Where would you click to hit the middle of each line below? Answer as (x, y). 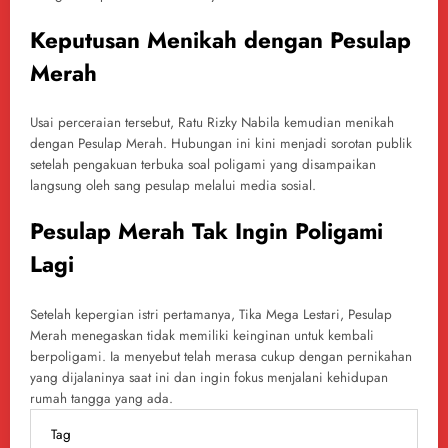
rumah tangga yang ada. (101, 398)
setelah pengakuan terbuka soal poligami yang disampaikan (203, 165)
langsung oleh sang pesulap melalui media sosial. (173, 186)
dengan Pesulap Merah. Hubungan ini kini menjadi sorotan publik (221, 144)
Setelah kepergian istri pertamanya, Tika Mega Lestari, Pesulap (211, 314)
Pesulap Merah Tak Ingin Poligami (206, 231)
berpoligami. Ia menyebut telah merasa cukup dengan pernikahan (221, 356)
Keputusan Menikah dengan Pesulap (220, 39)
